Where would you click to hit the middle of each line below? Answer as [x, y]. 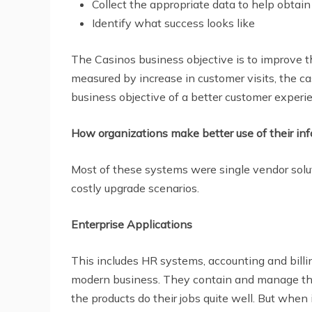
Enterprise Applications [133, 224]
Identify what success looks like [173, 23]
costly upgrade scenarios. [135, 188]
